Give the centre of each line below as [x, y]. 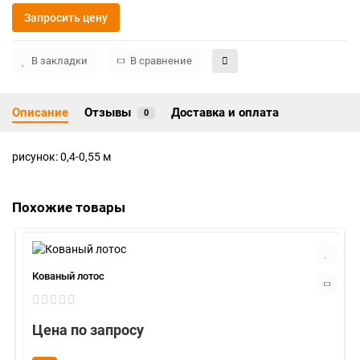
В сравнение [161, 61]
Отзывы [108, 112]
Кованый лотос [68, 276]
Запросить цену [66, 18]
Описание [40, 112]
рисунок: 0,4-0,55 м [61, 157]
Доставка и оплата [225, 112]
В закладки [59, 61]
